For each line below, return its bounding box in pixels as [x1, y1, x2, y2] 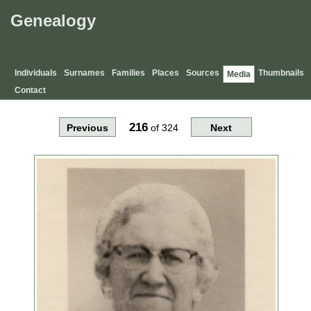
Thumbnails [258, 68, 304, 78]
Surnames [64, 68, 105, 78]
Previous [67, 121, 109, 133]
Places [152, 68, 179, 78]
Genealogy [10, 11, 96, 31]
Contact [15, 85, 46, 96]
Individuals [15, 68, 57, 78]
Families [112, 68, 145, 78]
